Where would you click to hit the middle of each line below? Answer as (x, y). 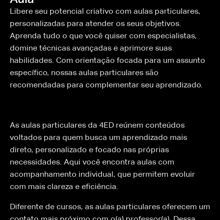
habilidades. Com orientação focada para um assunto (108, 60)
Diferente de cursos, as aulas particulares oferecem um (110, 206)
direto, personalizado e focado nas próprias (89, 150)
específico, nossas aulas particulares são (84, 72)
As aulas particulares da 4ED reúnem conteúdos (97, 125)
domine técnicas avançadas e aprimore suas (91, 48)
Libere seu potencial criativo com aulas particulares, (105, 11)
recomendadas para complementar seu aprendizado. (106, 85)
